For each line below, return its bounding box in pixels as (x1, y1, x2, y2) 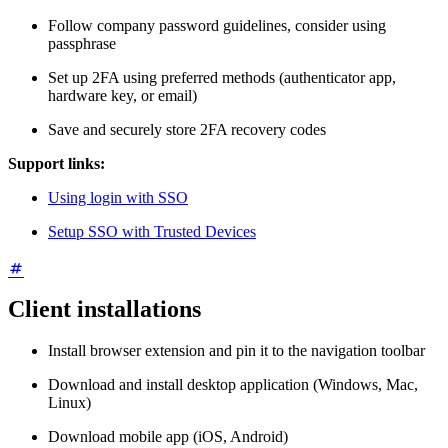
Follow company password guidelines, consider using (48, 17, 386, 35)
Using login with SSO (48, 189, 188, 207)
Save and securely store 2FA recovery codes (48, 121, 326, 139)
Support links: (8, 155, 105, 173)
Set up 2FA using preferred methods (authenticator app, (48, 69, 396, 87)
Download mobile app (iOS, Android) (48, 428, 288, 446)
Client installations (8, 295, 201, 322)
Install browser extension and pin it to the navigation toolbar (48, 342, 425, 360)
